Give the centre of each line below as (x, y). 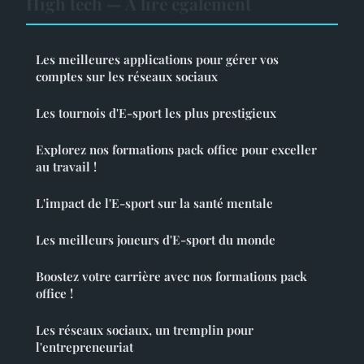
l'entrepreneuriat (84, 347)
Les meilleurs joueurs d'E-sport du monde (156, 240)
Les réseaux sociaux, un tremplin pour (145, 330)
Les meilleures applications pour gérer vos (157, 60)
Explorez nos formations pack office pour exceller (176, 150)
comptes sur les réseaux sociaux (127, 77)
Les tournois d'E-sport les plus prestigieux (156, 113)
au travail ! (66, 167)
